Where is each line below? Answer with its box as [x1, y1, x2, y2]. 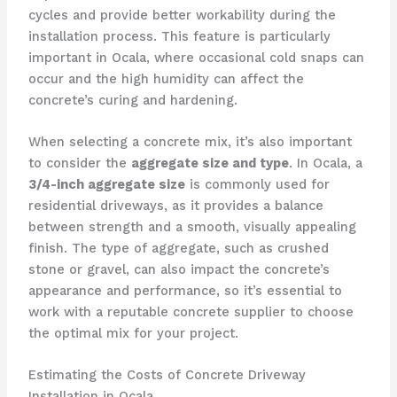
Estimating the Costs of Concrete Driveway [27, 367, 306, 384]
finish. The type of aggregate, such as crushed [27, 239, 329, 256]
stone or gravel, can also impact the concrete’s [27, 261, 330, 277]
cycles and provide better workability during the [27, 6, 336, 23]
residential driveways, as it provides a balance [27, 197, 323, 214]
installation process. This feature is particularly [27, 27, 331, 44]
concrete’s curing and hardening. [27, 91, 237, 108]
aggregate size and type [130, 154, 289, 171]
